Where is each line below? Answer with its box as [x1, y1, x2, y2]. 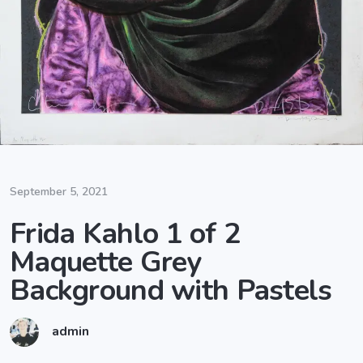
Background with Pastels [10, 270, 332, 310]
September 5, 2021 [10, 183, 108, 199]
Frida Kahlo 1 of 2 [10, 213, 241, 254]
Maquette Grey [10, 241, 202, 282]
